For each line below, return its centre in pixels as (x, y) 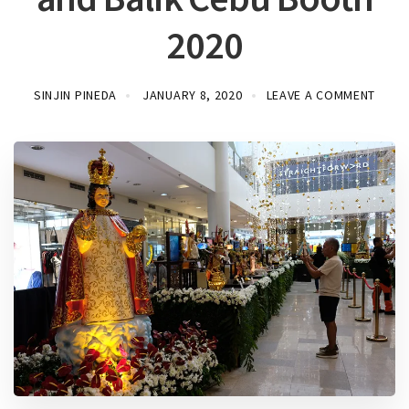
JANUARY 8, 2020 (193, 95)
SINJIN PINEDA (75, 95)
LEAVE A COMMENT (321, 95)
